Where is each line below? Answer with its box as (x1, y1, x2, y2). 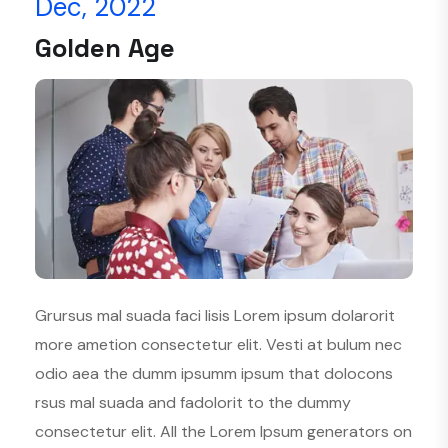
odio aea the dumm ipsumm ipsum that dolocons (35, 362, 393, 384)
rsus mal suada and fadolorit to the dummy (35, 391, 351, 413)
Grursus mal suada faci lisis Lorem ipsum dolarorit (35, 304, 395, 326)
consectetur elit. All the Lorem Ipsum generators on (35, 420, 412, 442)
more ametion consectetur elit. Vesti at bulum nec (35, 333, 402, 355)
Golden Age (35, 30, 175, 65)
